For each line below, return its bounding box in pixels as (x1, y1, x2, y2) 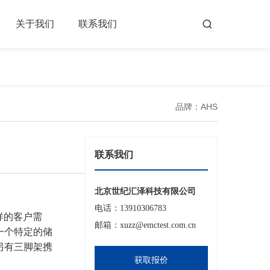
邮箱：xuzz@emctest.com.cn (95, 221, 196, 230)
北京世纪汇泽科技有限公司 (95, 186, 196, 196)
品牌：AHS (175, 102, 218, 111)
